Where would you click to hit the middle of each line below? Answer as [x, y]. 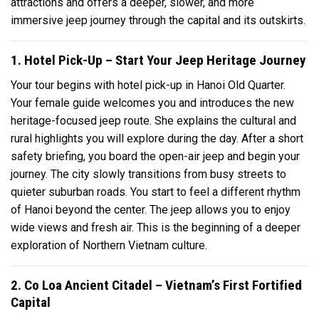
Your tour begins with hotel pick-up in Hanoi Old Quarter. [148, 85]
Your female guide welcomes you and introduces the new [152, 103]
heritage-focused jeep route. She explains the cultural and [153, 120]
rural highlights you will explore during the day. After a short [157, 138]
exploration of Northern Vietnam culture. [109, 245]
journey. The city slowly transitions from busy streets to [148, 174]
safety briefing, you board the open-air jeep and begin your [155, 156]
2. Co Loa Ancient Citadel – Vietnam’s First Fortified [156, 285]
